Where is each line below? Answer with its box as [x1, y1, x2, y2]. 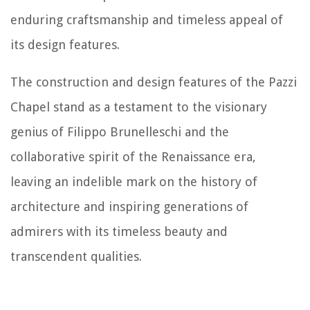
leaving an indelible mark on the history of [10, 174, 257, 189]
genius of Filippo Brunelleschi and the [10, 124, 229, 139]
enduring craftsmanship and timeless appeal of [10, 12, 283, 27]
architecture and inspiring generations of [10, 199, 248, 214]
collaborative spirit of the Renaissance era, [10, 149, 256, 164]
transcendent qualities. [10, 248, 142, 264]
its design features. [10, 37, 120, 52]
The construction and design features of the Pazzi [10, 74, 297, 89]
